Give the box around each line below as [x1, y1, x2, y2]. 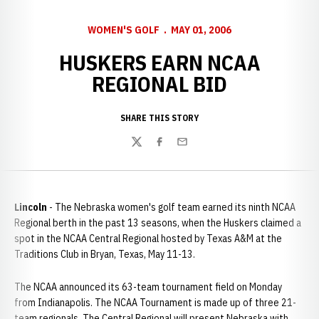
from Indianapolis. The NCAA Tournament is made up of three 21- [14, 296, 296, 309]
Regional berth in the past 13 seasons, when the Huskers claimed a [14, 216, 301, 229]
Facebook [153, 142, 197, 157]
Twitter [130, 142, 164, 157]
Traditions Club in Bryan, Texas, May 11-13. [14, 248, 195, 261]
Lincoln [14, 201, 49, 214]
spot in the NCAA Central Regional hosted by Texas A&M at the [14, 232, 282, 245]
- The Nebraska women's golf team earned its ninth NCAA [49, 201, 296, 214]
